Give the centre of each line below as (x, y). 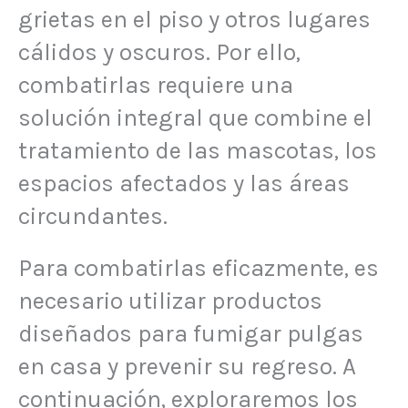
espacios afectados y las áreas (184, 183)
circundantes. (93, 216)
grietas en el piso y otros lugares (194, 19)
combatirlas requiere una (156, 85)
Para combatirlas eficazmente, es (199, 269)
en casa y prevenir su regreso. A (187, 367)
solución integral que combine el (195, 117)
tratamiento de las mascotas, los (198, 150)
